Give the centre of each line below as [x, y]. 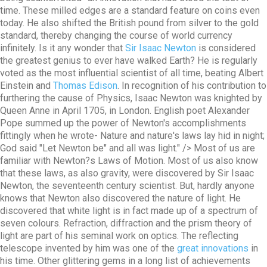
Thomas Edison [85, 86]
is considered [226, 48]
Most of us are [224, 148]
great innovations [213, 248]
